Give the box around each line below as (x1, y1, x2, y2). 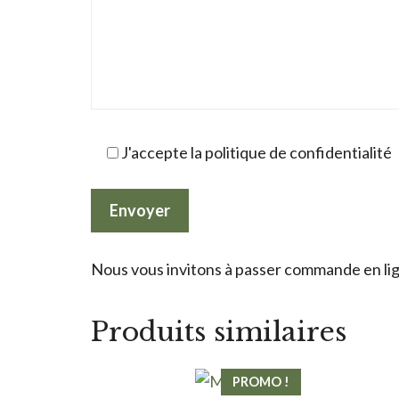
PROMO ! (232, 373, 290, 389)
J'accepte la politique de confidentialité (121, 142, 392, 162)
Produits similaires (91, 314, 346, 348)
